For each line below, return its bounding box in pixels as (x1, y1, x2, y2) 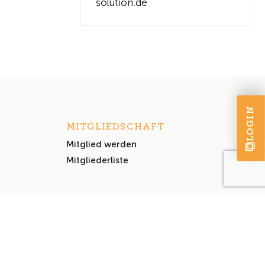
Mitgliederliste (66, 155, 128, 166)
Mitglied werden (66, 139, 137, 150)
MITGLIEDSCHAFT (66, 121, 164, 132)
